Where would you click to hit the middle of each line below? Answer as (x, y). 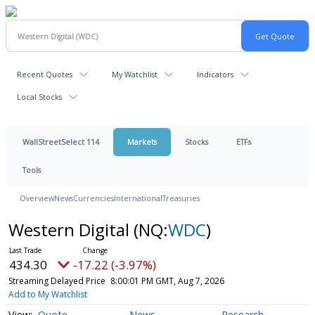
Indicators (215, 74)
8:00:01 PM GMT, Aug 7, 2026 (167, 281)
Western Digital (71, 230)
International (138, 198)
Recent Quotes (45, 74)
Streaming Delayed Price (57, 281)
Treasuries (181, 198)
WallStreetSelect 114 (61, 142)
